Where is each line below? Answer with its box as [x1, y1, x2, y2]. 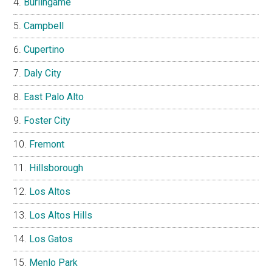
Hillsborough [29, 161, 84, 174]
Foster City [24, 114, 71, 126]
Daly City [24, 67, 62, 79]
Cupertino [24, 43, 65, 55]
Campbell [24, 19, 64, 32]
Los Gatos [29, 233, 73, 245]
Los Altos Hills [29, 209, 93, 221]
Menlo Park [29, 256, 78, 268]
